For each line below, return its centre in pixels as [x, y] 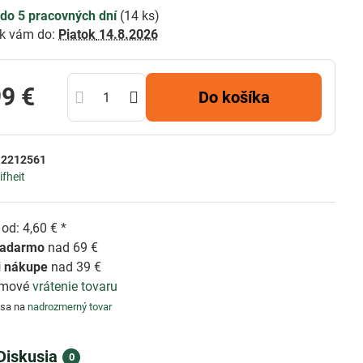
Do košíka [239, 97]
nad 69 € [72, 248]
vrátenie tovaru [75, 286]
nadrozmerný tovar [70, 307]
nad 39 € [75, 267]
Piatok [77, 34]
